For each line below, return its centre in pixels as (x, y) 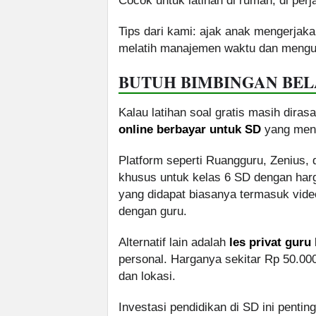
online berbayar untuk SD (190, 130)
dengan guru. (153, 212)
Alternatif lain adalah (174, 243)
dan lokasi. (147, 276)
